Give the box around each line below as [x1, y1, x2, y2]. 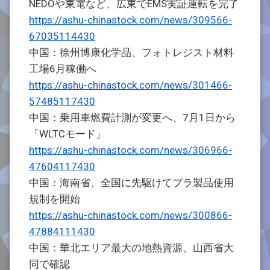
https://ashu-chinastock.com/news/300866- [29, 209, 232, 221]
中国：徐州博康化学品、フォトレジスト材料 [29, 46, 234, 58]
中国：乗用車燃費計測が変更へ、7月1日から [29, 111, 236, 124]
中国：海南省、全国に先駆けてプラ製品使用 [29, 177, 234, 189]
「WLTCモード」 [29, 128, 106, 140]
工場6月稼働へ [29, 63, 96, 75]
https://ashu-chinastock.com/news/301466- [29, 79, 232, 91]
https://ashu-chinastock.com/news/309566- [29, 14, 232, 26]
